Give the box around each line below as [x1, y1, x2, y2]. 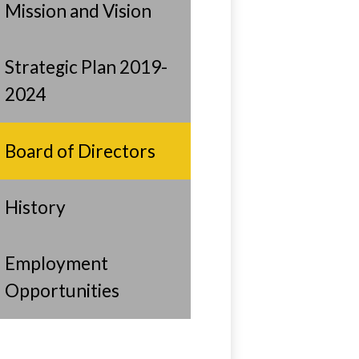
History [5, 196, 67, 218]
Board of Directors [5, 139, 156, 162]
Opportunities [5, 280, 120, 302]
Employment [5, 252, 109, 275]
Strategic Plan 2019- [5, 56, 168, 79]
